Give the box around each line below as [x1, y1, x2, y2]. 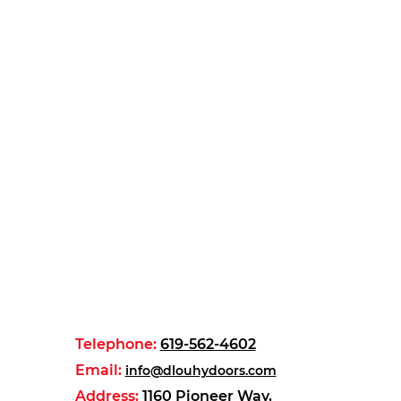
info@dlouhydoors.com [124, 363, 277, 379]
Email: [74, 362, 122, 379]
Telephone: [74, 336, 157, 353]
